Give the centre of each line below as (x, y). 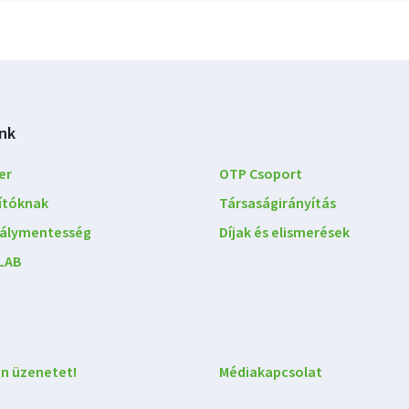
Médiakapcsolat (271, 372)
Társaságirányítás (278, 203)
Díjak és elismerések (284, 232)
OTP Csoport (261, 174)
